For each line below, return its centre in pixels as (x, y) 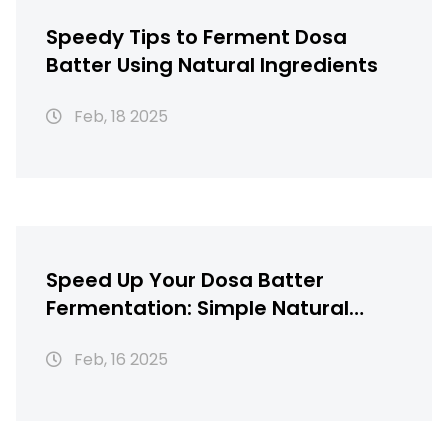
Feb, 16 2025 (119, 360)
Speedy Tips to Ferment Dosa (196, 37)
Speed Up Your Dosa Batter (185, 280)
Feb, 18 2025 (119, 117)
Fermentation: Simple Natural (197, 308)
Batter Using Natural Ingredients (212, 65)
